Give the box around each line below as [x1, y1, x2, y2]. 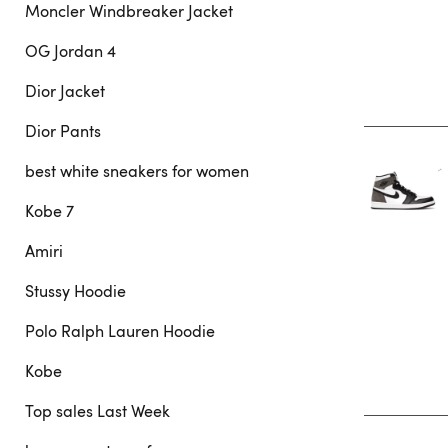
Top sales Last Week [25, 400, 170, 422]
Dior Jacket [25, 80, 105, 102]
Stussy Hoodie [25, 280, 126, 302]
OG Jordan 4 [25, 40, 116, 62]
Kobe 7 [25, 200, 74, 222]
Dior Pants [25, 120, 101, 142]
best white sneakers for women [25, 160, 249, 182]
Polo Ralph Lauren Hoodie [25, 320, 215, 342]
